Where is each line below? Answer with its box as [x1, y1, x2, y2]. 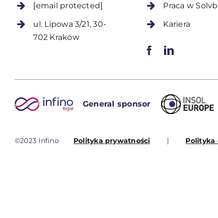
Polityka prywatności [73, 136, 150, 145]
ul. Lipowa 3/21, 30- [33, 19, 107, 29]
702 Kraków [33, 33, 79, 42]
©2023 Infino [14, 136, 59, 145]
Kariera [163, 19, 191, 29]
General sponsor [82, 99, 151, 109]
